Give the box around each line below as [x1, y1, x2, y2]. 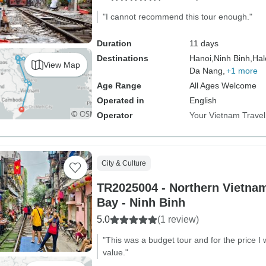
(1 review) [157, 214, 199, 224]
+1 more [226, 66, 258, 75]
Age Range [96, 81, 141, 90]
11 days [189, 39, 218, 48]
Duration [96, 39, 132, 48]
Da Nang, [189, 66, 225, 75]
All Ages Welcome [189, 81, 256, 90]
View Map [43, 59, 80, 69]
